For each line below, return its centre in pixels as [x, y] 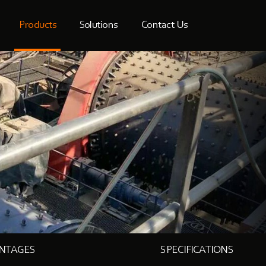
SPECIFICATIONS [197, 250]
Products [38, 26]
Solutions [99, 26]
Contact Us [164, 26]
